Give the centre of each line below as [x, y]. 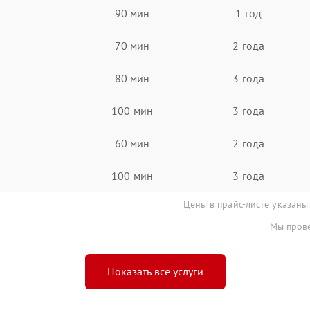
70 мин [132, 45]
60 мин [132, 143]
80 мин [132, 78]
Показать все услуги [155, 271]
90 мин [132, 13]
